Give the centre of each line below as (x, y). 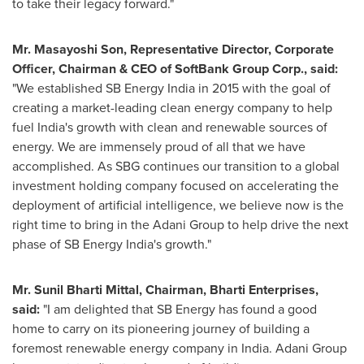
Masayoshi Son (79, 49)
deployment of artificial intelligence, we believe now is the (178, 205)
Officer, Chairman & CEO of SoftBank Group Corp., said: (175, 68)
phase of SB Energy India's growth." (112, 244)
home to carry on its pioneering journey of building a (161, 328)
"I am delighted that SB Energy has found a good (178, 309)
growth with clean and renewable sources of (200, 127)
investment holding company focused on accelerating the (175, 185)
